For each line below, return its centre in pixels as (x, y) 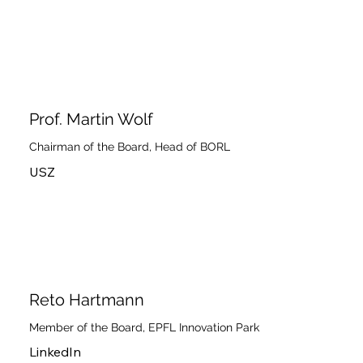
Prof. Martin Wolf (91, 120)
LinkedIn (55, 352)
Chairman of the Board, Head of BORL (129, 147)
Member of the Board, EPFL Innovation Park (144, 328)
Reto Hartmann (86, 299)
